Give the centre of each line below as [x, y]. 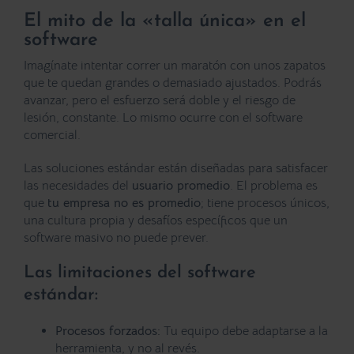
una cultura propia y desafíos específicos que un [156, 221]
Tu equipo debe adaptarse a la [244, 331]
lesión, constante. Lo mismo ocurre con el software [163, 118]
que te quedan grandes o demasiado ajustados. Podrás [173, 83]
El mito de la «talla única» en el [165, 21]
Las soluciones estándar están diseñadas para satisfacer [176, 169]
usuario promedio [181, 186]
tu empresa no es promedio [124, 203]
